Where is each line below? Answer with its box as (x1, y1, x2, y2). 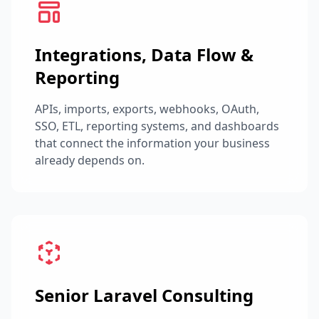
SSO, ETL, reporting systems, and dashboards (35, 118, 279, 134)
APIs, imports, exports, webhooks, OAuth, (35, 101, 259, 117)
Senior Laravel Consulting (35, 283, 253, 307)
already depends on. (35, 152, 145, 168)
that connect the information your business (35, 135, 270, 151)
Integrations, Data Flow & (35, 43, 253, 66)
